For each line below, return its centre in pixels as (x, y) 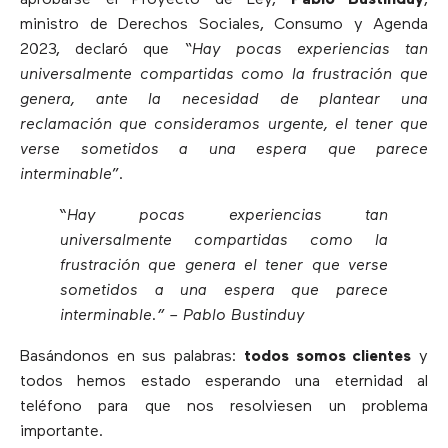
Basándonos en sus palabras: (132, 356)
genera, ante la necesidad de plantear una (224, 99)
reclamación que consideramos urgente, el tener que (224, 124)
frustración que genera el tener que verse (224, 265)
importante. (61, 431)
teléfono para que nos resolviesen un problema (224, 406)
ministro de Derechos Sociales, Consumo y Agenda (224, 24)
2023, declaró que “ (106, 49)
